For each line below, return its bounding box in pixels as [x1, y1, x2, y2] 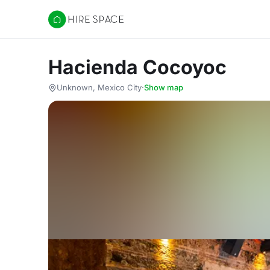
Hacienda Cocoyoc [48, 55, 227, 79]
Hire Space [48, 19, 98, 31]
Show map [144, 83, 183, 92]
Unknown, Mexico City [57, 83, 142, 92]
